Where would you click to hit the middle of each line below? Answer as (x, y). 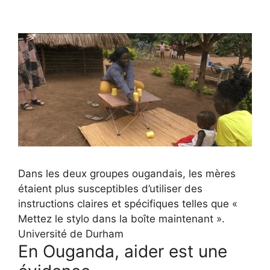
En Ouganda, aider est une (123, 251)
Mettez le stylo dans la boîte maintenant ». (121, 218)
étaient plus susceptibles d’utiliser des (110, 188)
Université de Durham (71, 234)
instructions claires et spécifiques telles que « (128, 203)
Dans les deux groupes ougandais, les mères (127, 173)
